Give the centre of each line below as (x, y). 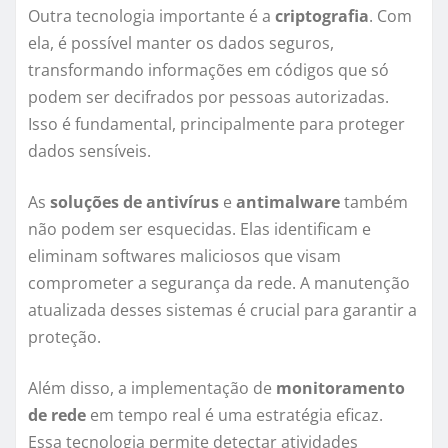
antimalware (288, 202)
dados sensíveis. (89, 151)
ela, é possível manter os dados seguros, (181, 43)
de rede (57, 415)
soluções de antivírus (134, 202)
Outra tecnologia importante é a (151, 16)
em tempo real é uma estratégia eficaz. (234, 415)
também (374, 202)
